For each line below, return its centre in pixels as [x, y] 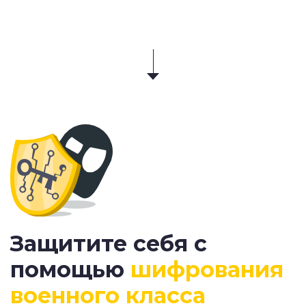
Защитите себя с [109, 243]
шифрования [207, 269]
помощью [70, 269]
